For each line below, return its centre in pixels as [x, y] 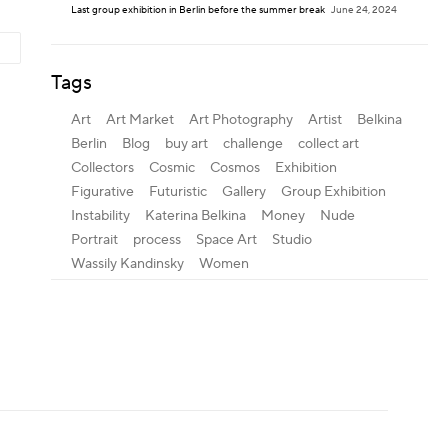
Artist [324, 120]
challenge [252, 144]
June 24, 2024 [363, 10]
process [156, 240]
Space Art [226, 240]
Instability [100, 216]
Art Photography [240, 120]
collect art [328, 144]
